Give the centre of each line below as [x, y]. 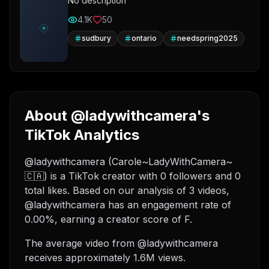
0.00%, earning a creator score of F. [108, 219]
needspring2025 [207, 38]
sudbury [96, 38]
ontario [144, 38]
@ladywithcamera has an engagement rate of [128, 205]
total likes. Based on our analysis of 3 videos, [127, 190]
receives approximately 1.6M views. [105, 258]
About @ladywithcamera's [117, 116]
